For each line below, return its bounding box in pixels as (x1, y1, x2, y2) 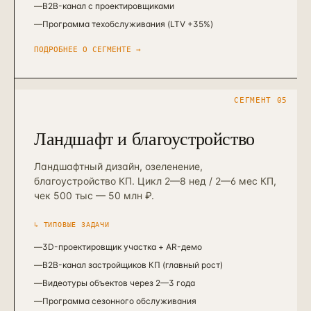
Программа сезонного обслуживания (42, 296, 196, 306)
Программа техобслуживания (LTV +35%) (42, 19, 213, 29)
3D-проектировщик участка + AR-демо (42, 242, 202, 252)
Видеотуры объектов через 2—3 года (42, 278, 195, 288)
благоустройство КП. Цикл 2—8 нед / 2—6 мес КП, (34, 175, 276, 187)
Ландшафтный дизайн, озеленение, (34, 160, 203, 172)
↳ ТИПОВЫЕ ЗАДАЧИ (34, 221, 110, 228)
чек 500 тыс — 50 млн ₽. (34, 190, 154, 201)
